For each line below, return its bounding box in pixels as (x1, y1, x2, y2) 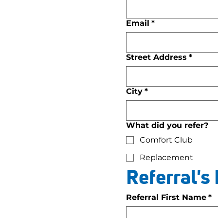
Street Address (126, 53, 187, 62)
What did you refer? (126, 121, 208, 130)
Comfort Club (140, 135, 193, 145)
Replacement (140, 153, 193, 162)
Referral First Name (126, 193, 206, 202)
